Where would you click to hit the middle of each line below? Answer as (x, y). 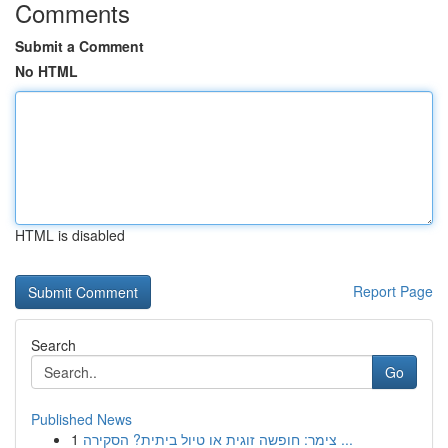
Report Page (393, 291)
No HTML (46, 71)
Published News (81, 419)
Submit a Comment (79, 46)
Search (53, 345)
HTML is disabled (70, 235)
